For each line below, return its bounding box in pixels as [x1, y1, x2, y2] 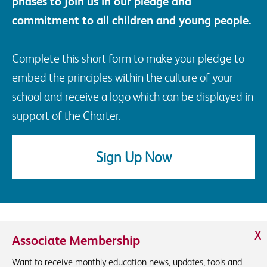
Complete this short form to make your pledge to [12, 51, 244, 65]
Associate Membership [12, 232, 140, 248]
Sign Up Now [95, 148, 172, 165]
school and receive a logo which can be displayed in [12, 89, 253, 103]
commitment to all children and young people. [12, 13, 251, 27]
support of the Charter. [12, 108, 121, 122]
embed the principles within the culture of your [12, 70, 233, 84]
